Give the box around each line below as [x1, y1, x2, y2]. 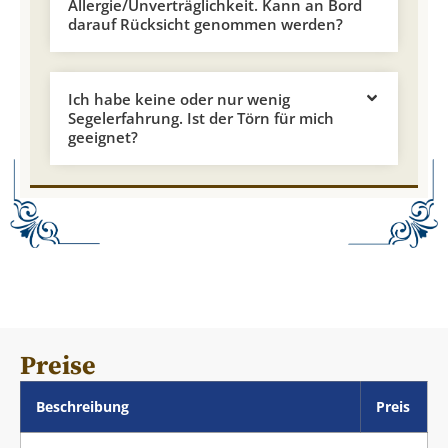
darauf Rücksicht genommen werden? [68, 13, 343, 34]
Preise [20, 349, 96, 383]
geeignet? [68, 126, 138, 147]
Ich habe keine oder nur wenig [68, 88, 290, 109]
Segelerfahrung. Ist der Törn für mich [68, 107, 334, 128]
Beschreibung [36, 397, 129, 416]
